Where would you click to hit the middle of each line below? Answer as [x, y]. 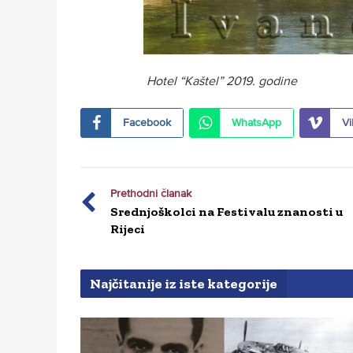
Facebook [147, 122]
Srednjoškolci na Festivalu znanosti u [227, 211]
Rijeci [128, 229]
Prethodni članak [151, 193]
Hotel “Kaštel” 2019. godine [220, 81]
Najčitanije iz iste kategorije [184, 283]
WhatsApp [256, 122]
